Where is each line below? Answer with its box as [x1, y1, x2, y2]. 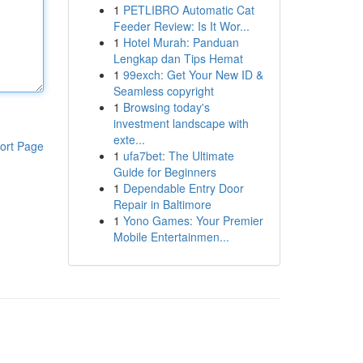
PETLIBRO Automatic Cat [122, 2, 254, 18]
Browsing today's [122, 99, 210, 115]
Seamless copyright [113, 83, 214, 99]
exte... [113, 131, 145, 147]
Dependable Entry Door [122, 180, 244, 196]
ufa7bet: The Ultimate [122, 147, 234, 164]
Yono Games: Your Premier [122, 212, 263, 228]
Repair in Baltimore [113, 196, 211, 212]
